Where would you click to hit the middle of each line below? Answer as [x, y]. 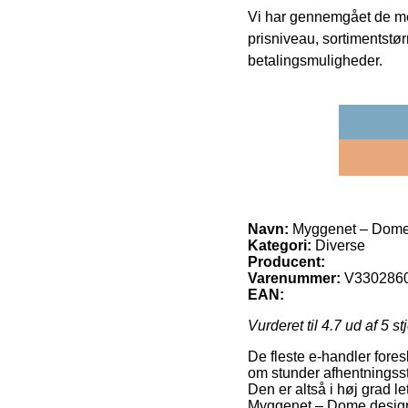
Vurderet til [285, 326]
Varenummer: [294, 279]
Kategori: [280, 246]
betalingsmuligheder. [315, 61]
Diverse [338, 246]
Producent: [286, 262]
